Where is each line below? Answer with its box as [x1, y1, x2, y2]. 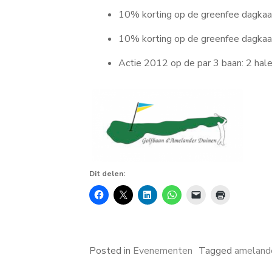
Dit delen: [89, 169, 125, 178]
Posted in [89, 244, 133, 257]
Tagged [199, 244, 234, 257]
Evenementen [133, 244, 192, 257]
